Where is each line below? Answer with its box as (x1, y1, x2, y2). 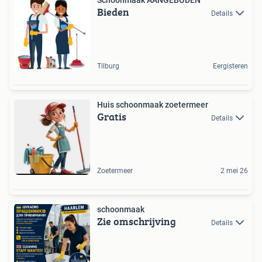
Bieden (97, 4, 129, 20)
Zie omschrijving (97, 213, 176, 229)
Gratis (97, 108, 126, 125)
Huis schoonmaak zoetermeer (97, 99, 208, 109)
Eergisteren (213, 61, 248, 70)
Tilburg (97, 61, 119, 70)
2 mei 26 (220, 166, 248, 175)
